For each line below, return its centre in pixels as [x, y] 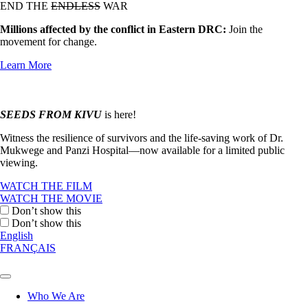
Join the [244, 29]
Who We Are [56, 296]
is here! [119, 114]
